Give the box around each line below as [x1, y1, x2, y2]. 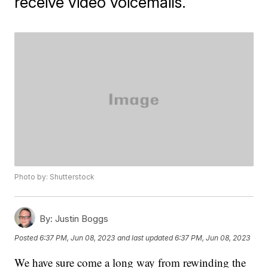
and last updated [117, 233, 173, 242]
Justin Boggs [53, 213, 109, 225]
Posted [14, 233, 40, 242]
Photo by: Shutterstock [14, 172, 95, 182]
